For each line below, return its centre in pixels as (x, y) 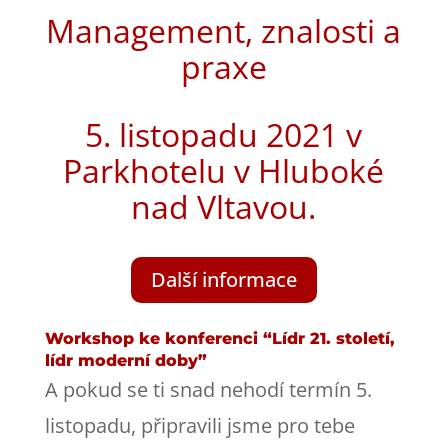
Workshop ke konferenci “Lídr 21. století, (219, 338)
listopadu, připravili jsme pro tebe (199, 425)
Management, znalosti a (224, 30)
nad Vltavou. (224, 206)
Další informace (223, 279)
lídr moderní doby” (125, 360)
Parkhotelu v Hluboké (224, 170)
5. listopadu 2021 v (224, 134)
